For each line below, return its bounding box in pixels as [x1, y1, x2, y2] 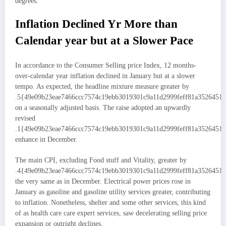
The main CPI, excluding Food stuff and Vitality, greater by [15, 156, 187, 164]
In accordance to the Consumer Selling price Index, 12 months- [15, 62, 196, 70]
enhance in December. [15, 136, 78, 144]
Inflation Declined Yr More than [15, 17, 178, 30]
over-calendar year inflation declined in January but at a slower [15, 72, 195, 80]
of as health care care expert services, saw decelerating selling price [15, 209, 207, 217]
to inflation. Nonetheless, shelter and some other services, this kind [15, 198, 206, 206]
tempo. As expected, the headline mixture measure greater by [15, 83, 189, 91]
